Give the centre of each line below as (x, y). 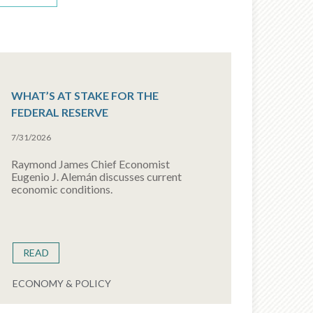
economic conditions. (61, 189)
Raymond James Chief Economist (90, 164)
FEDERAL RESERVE (59, 112)
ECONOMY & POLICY (61, 283)
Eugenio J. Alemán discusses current (96, 176)
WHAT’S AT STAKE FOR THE (85, 95)
